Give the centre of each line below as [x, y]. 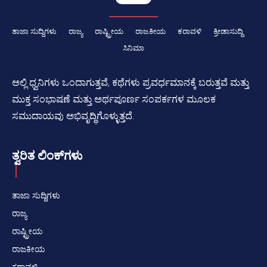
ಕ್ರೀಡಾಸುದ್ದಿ [228, 31]
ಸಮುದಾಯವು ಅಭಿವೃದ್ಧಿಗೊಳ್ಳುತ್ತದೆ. [73, 116]
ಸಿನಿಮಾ [133, 48]
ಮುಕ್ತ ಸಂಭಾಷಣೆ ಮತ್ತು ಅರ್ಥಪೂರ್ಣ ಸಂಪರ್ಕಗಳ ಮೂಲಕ [114, 99]
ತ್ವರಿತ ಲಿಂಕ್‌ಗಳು [47, 155]
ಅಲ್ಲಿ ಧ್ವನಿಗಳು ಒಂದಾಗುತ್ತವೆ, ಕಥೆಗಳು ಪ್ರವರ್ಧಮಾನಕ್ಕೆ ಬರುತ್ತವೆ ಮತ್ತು [131, 82]
